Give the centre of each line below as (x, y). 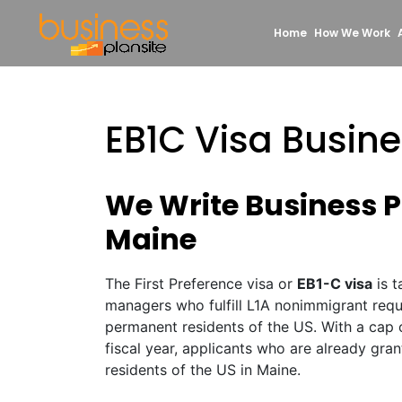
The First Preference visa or (201, 284)
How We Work (352, 33)
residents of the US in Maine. (203, 370)
